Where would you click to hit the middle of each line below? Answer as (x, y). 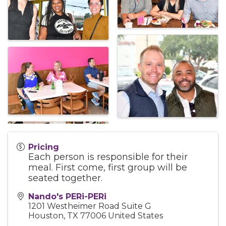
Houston (46, 216)
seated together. (65, 178)
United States (135, 216)
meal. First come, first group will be (108, 168)
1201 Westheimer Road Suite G (90, 206)
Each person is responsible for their (108, 157)
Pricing (44, 147)
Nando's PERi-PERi (67, 197)
